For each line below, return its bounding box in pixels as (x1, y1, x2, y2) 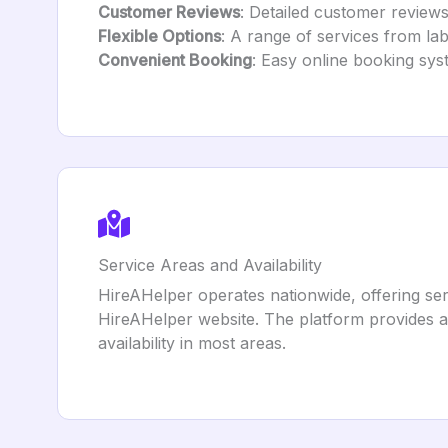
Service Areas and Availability (98, 255, 322, 275)
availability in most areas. (98, 333, 286, 353)
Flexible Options (98, 26, 221, 46)
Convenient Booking (98, 50, 252, 70)
